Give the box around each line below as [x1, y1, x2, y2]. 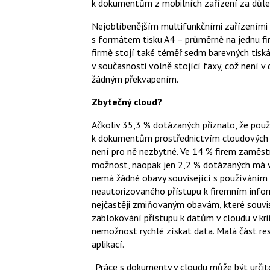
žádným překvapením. [92, 72, 178, 85]
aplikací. [92, 237, 124, 250]
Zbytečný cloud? [92, 95, 162, 108]
